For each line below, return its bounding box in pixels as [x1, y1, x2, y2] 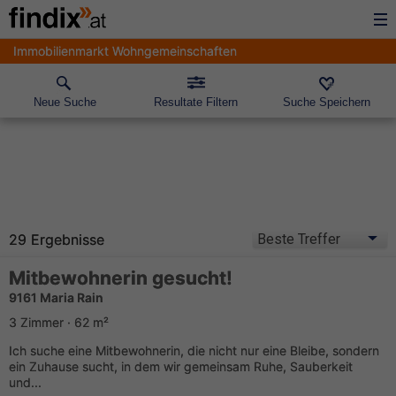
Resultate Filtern [154, 95, 239, 109]
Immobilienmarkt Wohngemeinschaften [13, 43, 237, 58]
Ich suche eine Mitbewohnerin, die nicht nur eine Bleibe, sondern [9, 343, 379, 358]
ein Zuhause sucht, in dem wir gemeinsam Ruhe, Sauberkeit [9, 359, 353, 374]
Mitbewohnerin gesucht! [9, 267, 232, 289]
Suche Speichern [283, 95, 371, 109]
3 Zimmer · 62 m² [9, 315, 109, 330]
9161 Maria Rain [9, 290, 103, 305]
